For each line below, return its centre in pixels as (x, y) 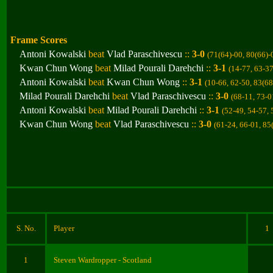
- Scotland (135, 260)
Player (64, 228)
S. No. (26, 228)
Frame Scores (39, 40)
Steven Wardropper (85, 260)
